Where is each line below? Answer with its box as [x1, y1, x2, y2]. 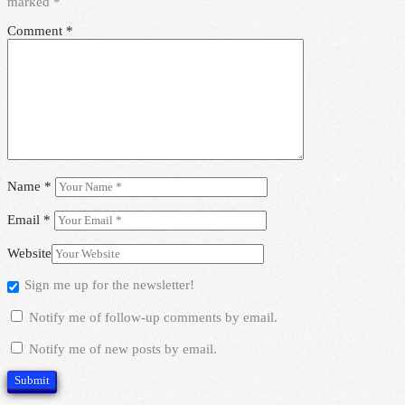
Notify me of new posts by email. [29, 342, 217, 357]
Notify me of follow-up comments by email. [29, 310, 278, 325]
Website [7, 246, 52, 261]
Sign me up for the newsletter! [24, 278, 194, 293]
